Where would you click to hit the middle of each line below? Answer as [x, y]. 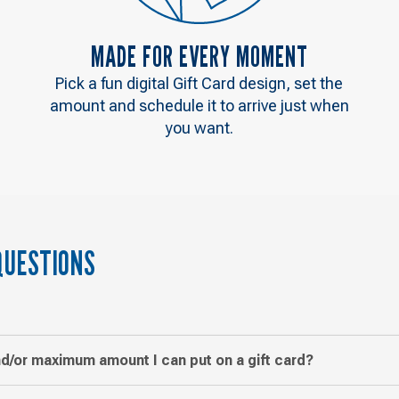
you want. [199, 127]
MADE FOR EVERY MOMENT [199, 56]
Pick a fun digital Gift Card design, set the [199, 83]
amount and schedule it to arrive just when [199, 105]
